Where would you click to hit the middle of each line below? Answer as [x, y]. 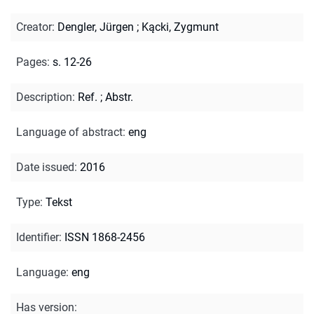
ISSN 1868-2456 [105, 237]
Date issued [45, 167]
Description [44, 97]
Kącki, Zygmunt [180, 27]
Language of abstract [69, 132]
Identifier [37, 237]
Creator [34, 27]
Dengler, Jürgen [96, 27]
